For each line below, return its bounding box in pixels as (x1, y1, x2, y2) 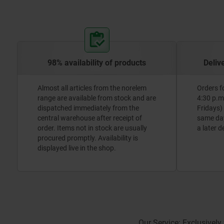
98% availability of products (47, 58, 146, 67)
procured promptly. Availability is (37, 133, 138, 142)
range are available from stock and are (37, 93, 156, 102)
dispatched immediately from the (37, 103, 139, 112)
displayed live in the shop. (37, 143, 116, 152)
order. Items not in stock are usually (37, 123, 147, 132)
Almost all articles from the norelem (37, 83, 146, 92)
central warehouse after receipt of (37, 113, 142, 122)
